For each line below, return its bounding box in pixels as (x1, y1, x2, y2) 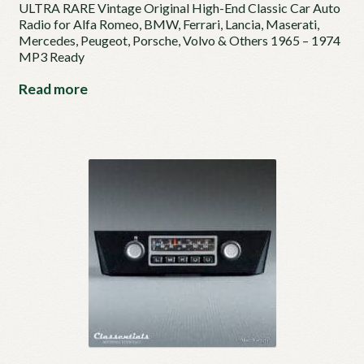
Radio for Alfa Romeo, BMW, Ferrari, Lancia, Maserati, (18, 16, 319, 32)
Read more (18, 80, 88, 98)
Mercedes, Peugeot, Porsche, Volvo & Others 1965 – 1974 (18, 32, 340, 49)
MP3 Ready (18, 49, 84, 65)
